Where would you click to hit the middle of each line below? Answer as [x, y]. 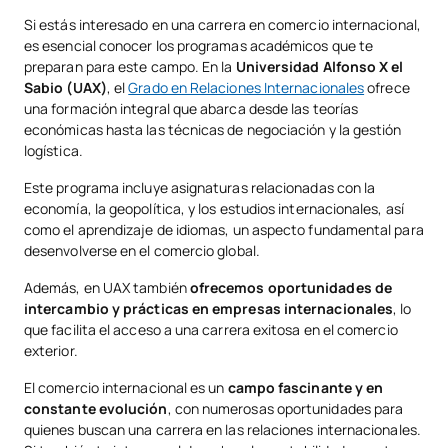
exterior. [52, 351]
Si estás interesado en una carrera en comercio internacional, [222, 25]
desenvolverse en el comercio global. [142, 251]
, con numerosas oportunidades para [285, 409]
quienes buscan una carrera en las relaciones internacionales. [222, 430]
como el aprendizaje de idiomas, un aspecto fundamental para [224, 230]
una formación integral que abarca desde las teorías [191, 109]
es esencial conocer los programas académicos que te [199, 46]
